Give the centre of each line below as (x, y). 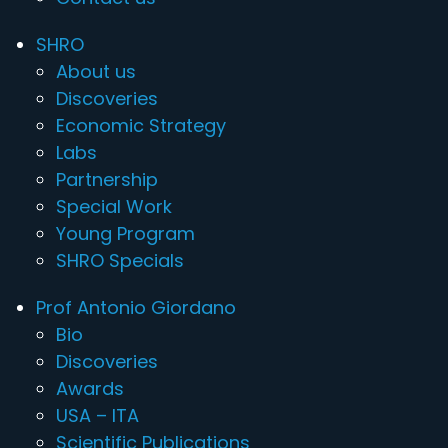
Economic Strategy (141, 125)
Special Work (114, 206)
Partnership (107, 179)
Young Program (125, 233)
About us (96, 71)
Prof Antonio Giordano (136, 307)
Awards (90, 388)
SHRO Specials (120, 260)
